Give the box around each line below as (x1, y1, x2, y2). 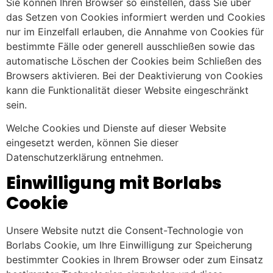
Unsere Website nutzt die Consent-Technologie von (6, 224, 243, 237)
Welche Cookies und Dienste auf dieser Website (6, 121, 226, 134)
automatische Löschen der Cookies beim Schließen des (6, 54, 261, 67)
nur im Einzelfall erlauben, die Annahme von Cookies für (6, 25, 264, 38)
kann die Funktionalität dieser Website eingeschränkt (6, 83, 249, 96)
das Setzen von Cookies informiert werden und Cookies (6, 10, 265, 23)
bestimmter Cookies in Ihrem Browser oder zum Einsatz (6, 253, 263, 266)
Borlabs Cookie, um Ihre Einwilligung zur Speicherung (6, 239, 252, 252)
